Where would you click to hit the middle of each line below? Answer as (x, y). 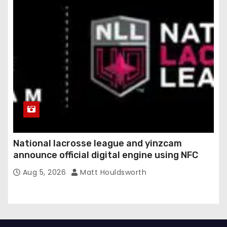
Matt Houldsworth (112, 173)
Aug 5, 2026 (45, 173)
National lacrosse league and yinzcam (98, 144)
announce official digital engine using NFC (106, 155)
